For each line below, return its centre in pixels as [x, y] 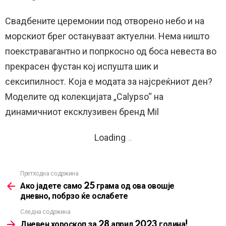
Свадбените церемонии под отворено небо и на [105, 21]
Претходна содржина [49, 174]
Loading [110, 138]
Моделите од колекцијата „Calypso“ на [84, 97]
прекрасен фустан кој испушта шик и [82, 67]
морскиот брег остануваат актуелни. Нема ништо [107, 36]
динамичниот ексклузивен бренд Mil [82, 112]
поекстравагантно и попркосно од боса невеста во [111, 51]
